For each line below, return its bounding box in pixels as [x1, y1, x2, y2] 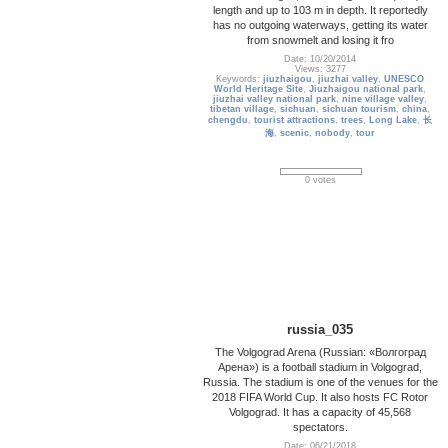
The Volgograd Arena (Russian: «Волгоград [215, 345, 426, 358]
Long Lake [369, 115, 418, 126]
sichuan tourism [322, 104, 397, 115]
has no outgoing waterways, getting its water [213, 18, 428, 31]
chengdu [208, 115, 249, 126]
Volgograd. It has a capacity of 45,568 [229, 405, 412, 418]
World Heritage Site [214, 84, 304, 95]
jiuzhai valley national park [213, 94, 337, 105]
